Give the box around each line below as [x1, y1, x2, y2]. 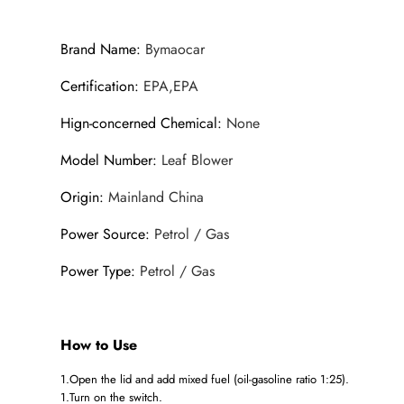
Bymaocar [145, 39, 206, 60]
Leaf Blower [161, 150, 234, 171]
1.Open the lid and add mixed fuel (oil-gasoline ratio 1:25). [60, 371, 350, 389]
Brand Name [60, 39, 137, 60]
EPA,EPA [143, 76, 199, 97]
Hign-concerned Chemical [60, 113, 218, 134]
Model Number [60, 150, 153, 171]
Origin [60, 187, 100, 208]
